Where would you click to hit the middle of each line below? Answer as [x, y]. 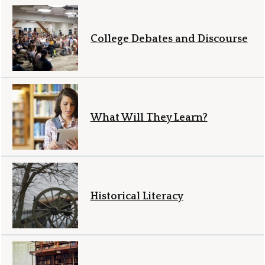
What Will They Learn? [149, 117]
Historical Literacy [137, 196]
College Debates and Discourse [169, 39]
